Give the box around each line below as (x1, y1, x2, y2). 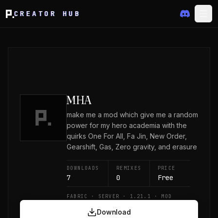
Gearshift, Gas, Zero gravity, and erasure (67, 143, 197, 151)
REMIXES (116, 165, 142, 171)
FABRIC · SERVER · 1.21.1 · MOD (67, 193, 172, 200)
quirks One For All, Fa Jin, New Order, (67, 132, 187, 140)
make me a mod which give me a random (67, 110, 198, 119)
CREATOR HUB (14, 9, 81, 18)
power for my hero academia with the (67, 121, 187, 129)
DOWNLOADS (67, 165, 99, 171)
